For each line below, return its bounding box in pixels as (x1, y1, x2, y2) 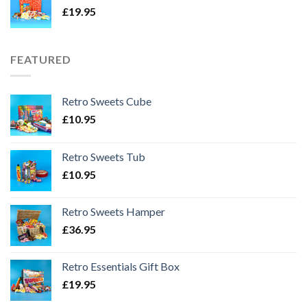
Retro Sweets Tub (62, 150, 145, 164)
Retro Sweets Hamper (62, 205, 165, 219)
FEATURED (10, 52, 71, 66)
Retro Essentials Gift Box (62, 260, 180, 273)
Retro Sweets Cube (62, 95, 151, 108)
